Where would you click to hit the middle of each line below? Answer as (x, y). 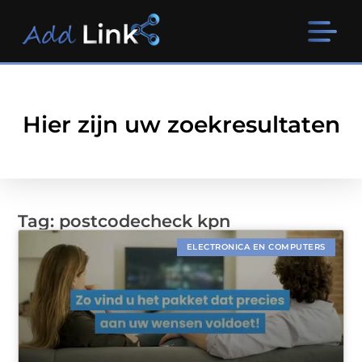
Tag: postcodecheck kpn (124, 221)
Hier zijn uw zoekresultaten (181, 125)
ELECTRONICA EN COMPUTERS (256, 247)
